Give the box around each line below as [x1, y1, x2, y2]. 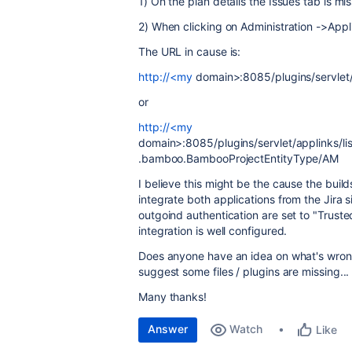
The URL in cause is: [138, 45, 241, 58]
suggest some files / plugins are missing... [138, 265, 350, 278]
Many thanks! [138, 290, 207, 303]
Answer [148, 322, 188, 335]
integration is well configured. [138, 224, 288, 237]
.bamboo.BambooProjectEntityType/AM [138, 152, 339, 165]
